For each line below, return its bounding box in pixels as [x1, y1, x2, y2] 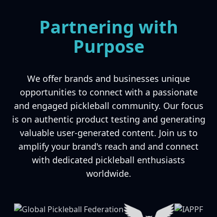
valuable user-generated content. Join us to [19, 127, 198, 139]
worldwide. [86, 168, 131, 179]
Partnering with [39, 15, 178, 39]
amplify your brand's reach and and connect [18, 140, 199, 152]
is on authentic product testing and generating [12, 113, 205, 125]
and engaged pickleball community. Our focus [14, 100, 203, 111]
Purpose [73, 34, 144, 58]
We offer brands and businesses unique [27, 73, 190, 84]
